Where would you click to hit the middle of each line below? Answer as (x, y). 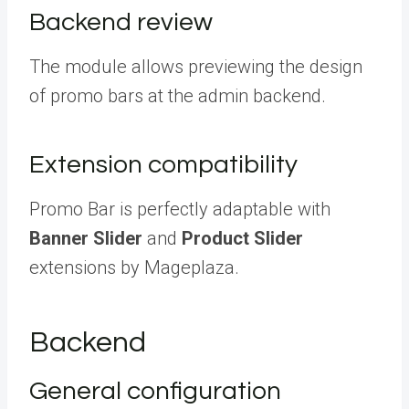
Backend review (124, 22)
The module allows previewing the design (196, 66)
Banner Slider (86, 238)
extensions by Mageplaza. (134, 267)
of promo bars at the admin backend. (180, 95)
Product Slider (242, 238)
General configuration (158, 391)
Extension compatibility (166, 164)
